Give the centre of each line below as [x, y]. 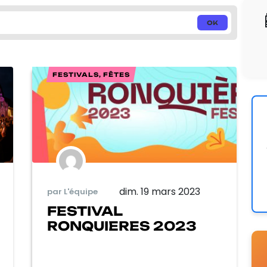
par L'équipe [72, 192]
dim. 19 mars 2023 [160, 191]
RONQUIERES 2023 [122, 226]
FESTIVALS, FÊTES [91, 74]
